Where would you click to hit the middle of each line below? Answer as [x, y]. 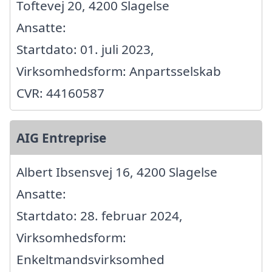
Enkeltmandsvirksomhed [90, 259]
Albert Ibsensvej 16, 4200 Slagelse [117, 172]
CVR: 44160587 [60, 93]
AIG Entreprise [61, 138]
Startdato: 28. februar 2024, [100, 215]
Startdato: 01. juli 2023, [85, 49]
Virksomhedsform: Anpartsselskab [119, 71]
